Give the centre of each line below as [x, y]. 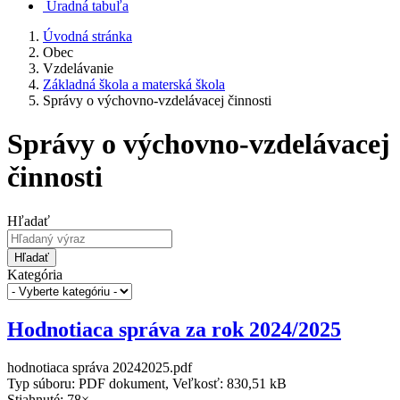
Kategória [35, 274]
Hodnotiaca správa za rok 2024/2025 [174, 329]
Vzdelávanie [78, 68]
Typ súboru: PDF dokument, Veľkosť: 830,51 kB [147, 383]
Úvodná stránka [87, 36]
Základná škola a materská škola [134, 84]
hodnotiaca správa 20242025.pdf [100, 367]
